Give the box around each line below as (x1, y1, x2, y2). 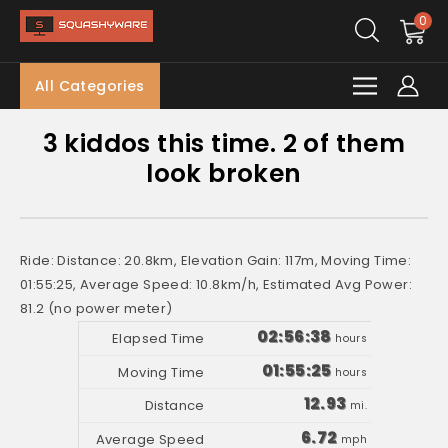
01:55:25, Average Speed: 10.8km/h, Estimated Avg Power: (20, 275, 412, 294)
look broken (146, 156, 302, 191)
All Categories (35, 76, 145, 96)
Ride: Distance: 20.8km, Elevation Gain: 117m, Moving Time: (20, 251, 412, 270)
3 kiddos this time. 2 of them (42, 126, 406, 161)
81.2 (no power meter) (20, 299, 173, 318)
